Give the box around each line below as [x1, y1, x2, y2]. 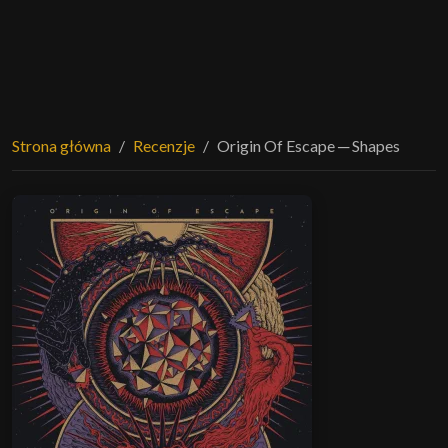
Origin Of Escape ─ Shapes [217, 135, 400, 155]
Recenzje [133, 135, 195, 155]
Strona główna [12, 135, 111, 155]
